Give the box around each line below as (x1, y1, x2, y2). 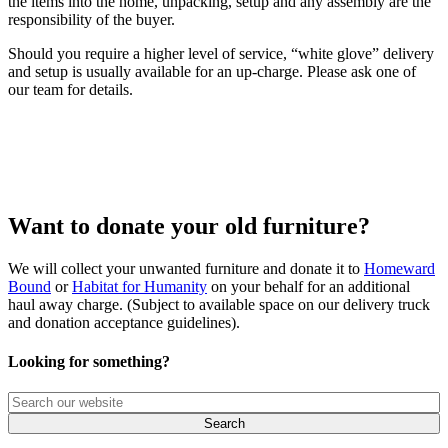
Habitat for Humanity (72, 277, 207, 295)
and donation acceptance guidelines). (8, 313, 240, 331)
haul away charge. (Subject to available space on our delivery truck (8, 295, 430, 313)
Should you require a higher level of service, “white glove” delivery (8, 45, 434, 63)
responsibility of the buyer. (8, 11, 175, 29)
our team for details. (8, 81, 133, 99)
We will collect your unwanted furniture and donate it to (8, 259, 364, 277)
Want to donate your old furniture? (8, 213, 370, 240)
